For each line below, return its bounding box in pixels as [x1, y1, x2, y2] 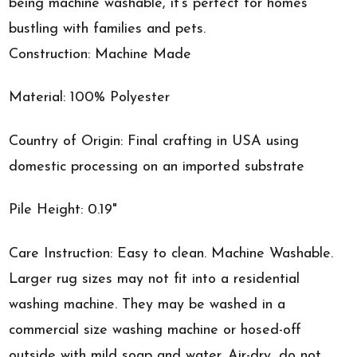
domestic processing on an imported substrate [9, 159, 305, 175]
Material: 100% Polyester [9, 90, 171, 106]
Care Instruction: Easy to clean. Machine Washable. [9, 245, 334, 261]
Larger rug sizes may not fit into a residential [9, 271, 300, 287]
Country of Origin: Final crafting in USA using [9, 133, 300, 149]
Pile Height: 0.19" [9, 202, 118, 218]
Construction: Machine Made [9, 46, 192, 62]
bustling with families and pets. [9, 21, 206, 37]
